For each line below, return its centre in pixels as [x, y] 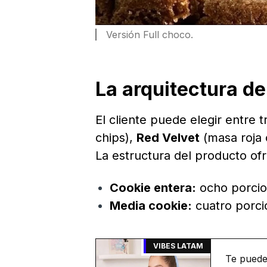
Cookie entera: [153, 188]
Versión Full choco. [150, 35]
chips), [116, 138]
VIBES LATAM [178, 246]
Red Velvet [168, 138]
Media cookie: [151, 206]
